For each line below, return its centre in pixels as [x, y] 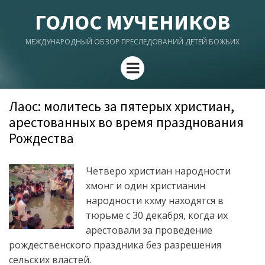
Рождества [41, 138]
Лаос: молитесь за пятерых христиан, [122, 106]
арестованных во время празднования [126, 122]
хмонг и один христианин [146, 186]
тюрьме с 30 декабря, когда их [157, 215]
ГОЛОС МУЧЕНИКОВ [132, 22]
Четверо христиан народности [158, 171]
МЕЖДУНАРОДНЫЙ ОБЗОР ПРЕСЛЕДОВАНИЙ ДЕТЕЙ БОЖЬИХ [132, 42]
